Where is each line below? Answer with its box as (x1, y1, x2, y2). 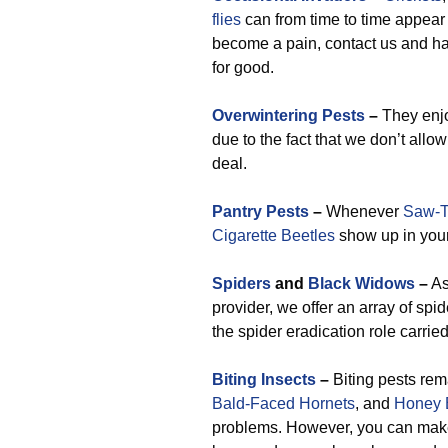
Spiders (212, 275, 271, 292)
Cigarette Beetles (212, 227, 335, 244)
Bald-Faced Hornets (212, 395, 355, 412)
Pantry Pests (212, 203, 309, 220)
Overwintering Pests (212, 107, 365, 124)
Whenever (326, 203, 403, 220)
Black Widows (308, 275, 415, 292)
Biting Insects (212, 371, 316, 388)
